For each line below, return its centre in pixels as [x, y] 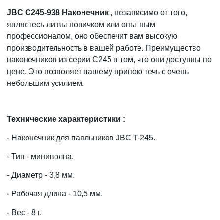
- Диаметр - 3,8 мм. [41, 175]
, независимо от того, [148, 12]
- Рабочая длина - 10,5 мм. [55, 193]
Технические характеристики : [66, 119]
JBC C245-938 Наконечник [58, 12]
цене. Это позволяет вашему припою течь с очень [98, 71]
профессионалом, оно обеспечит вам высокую [92, 36]
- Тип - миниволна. [40, 156]
